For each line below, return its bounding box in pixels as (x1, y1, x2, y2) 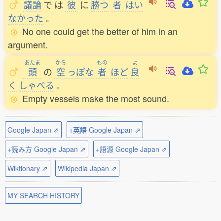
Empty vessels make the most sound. (22, 92, 169, 105)
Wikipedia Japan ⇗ (58, 163, 117, 173)
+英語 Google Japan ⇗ (69, 125, 141, 135)
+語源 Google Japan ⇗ (96, 144, 167, 154)
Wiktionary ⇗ (7, 163, 48, 173)
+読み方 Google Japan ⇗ (7, 144, 86, 154)
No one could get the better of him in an (22, 25, 178, 37)
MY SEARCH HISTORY (7, 190, 79, 200)
